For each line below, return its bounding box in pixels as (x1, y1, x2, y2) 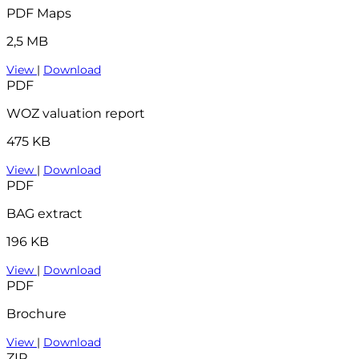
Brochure (6, 305, 67, 321)
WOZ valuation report (6, 105, 145, 121)
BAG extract (6, 205, 83, 221)
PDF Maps (6, 5, 71, 21)
